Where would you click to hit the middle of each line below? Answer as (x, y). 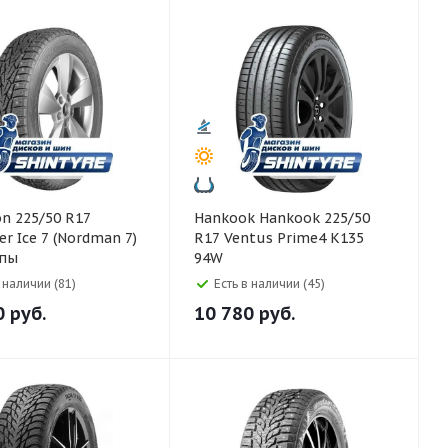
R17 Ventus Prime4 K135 (279, 238)
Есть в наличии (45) (269, 283)
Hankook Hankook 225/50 (226, 218)
